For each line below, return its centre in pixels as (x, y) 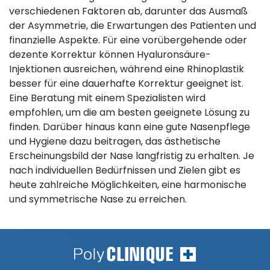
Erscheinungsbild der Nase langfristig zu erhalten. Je (132, 156)
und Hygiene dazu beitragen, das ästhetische (115, 141)
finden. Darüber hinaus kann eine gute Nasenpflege (130, 127)
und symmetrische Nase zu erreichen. (98, 199)
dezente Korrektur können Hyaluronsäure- (110, 55)
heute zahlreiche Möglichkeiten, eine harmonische (128, 185)
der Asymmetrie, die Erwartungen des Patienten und (133, 26)
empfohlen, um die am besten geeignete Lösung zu (129, 112)
